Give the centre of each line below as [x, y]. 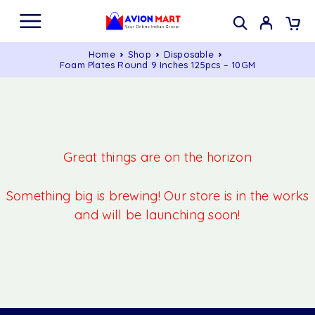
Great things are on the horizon [157, 157]
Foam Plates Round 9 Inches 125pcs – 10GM [157, 65]
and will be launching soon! [157, 215]
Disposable [188, 54]
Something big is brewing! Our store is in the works [157, 196]
